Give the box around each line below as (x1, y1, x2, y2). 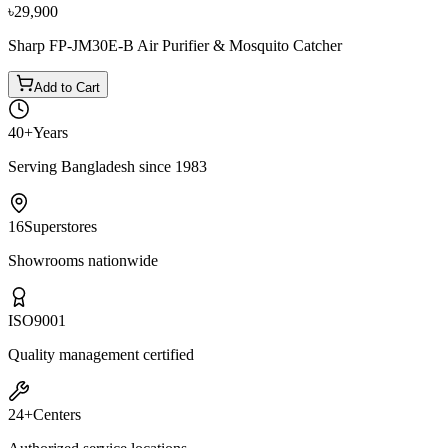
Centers (33, 405, 81, 423)
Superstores (24, 217, 97, 235)
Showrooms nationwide (8, 251, 158, 269)
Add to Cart (34, 79, 100, 95)
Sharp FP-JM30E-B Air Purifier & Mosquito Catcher (8, 36, 342, 54)
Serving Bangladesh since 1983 (8, 157, 207, 175)
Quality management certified (8, 345, 194, 363)
